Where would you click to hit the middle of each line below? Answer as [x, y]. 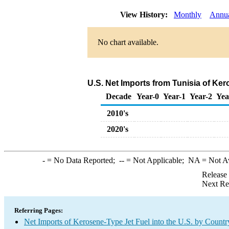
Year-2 [201, 96]
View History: [145, 15]
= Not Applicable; [156, 160]
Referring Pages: [39, 210]
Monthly [188, 15]
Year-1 [174, 96]
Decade [119, 96]
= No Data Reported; [82, 160]
